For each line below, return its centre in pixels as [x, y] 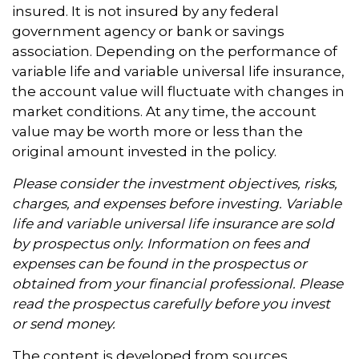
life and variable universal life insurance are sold [173, 224]
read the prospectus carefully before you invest [171, 304]
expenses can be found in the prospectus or [159, 264]
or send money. [64, 324]
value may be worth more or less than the [157, 132]
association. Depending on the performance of [175, 52]
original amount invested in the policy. [144, 152]
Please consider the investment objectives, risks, [175, 184]
